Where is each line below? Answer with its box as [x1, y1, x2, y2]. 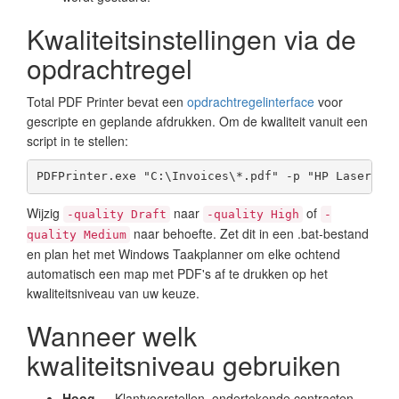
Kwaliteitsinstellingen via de [27, 19, 356, 58]
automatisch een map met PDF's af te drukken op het [27, 264, 328, 282]
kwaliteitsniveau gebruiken [27, 345, 341, 384]
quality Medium [27, 227, 126, 241]
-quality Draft [67, 207, 167, 221]
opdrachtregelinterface [187, 92, 314, 110]
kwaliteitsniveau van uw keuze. [27, 283, 199, 302]
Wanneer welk [27, 315, 197, 354]
